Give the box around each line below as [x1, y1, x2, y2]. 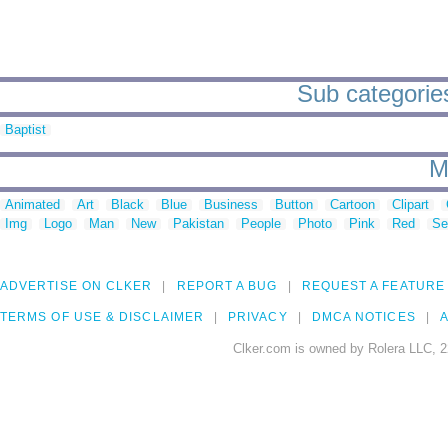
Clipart [392, 197, 429, 213]
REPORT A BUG [176, 279, 278, 294]
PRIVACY [228, 310, 288, 325]
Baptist [5, 122, 46, 138]
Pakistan [173, 216, 224, 232]
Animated [5, 197, 60, 213]
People [241, 216, 281, 232]
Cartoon [330, 197, 375, 213]
